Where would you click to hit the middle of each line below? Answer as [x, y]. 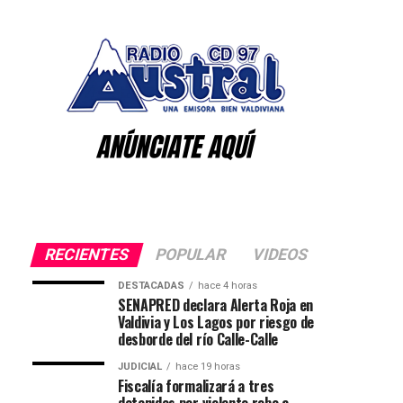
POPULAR [191, 255]
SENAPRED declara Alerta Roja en [216, 305]
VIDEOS [280, 255]
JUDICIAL [140, 367]
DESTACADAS [151, 286]
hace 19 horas [208, 367]
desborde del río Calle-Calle [198, 339]
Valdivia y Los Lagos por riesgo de [216, 322]
